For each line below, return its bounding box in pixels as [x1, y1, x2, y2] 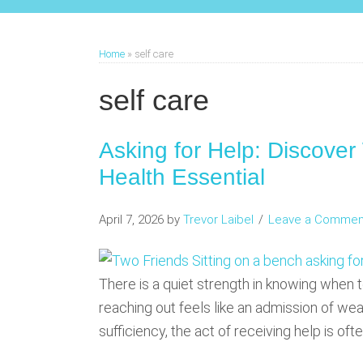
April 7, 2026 [99, 212, 164, 227]
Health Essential [99, 164, 265, 190]
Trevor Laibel [183, 212, 254, 227]
